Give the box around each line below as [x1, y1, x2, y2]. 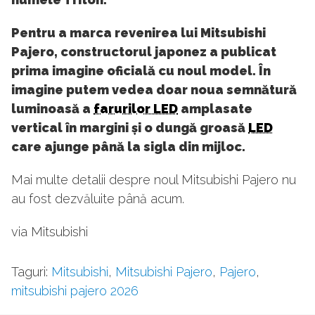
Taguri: [11, 264, 51, 280]
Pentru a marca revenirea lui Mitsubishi [11, 25, 266, 41]
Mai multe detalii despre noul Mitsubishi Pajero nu [11, 172, 296, 188]
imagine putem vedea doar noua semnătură [11, 82, 297, 98]
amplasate [178, 101, 252, 117]
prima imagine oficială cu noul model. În [11, 63, 271, 79]
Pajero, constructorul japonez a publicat [11, 44, 276, 60]
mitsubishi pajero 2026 [11, 283, 139, 299]
